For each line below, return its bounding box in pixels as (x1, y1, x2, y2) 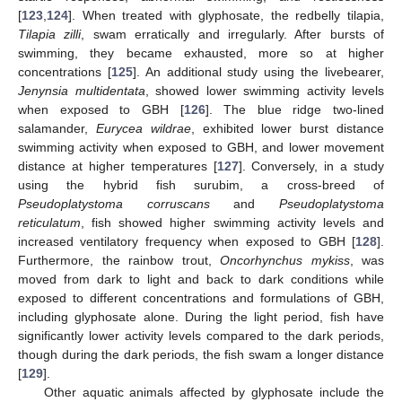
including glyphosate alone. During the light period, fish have (18, 309, 384, 324)
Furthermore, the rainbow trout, (18, 252, 220, 267)
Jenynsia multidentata (18, 83, 145, 98)
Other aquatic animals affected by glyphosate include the (43, 384, 384, 399)
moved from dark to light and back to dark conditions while (18, 271, 384, 286)
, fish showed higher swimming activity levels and (81, 214, 384, 230)
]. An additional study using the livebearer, (132, 64, 385, 79)
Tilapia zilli (18, 26, 82, 41)
